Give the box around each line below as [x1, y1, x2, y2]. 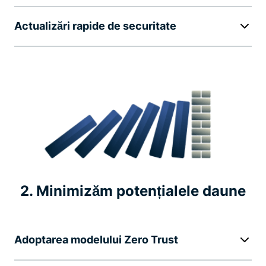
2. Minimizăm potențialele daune [20, 182, 246, 200]
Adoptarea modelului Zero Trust [14, 233, 178, 246]
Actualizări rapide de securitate [14, 19, 176, 32]
